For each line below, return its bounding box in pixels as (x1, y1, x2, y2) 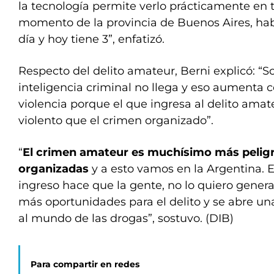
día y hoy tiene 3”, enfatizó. (18, 32, 165, 46)
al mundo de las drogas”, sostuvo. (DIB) (18, 212, 234, 226)
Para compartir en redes (31, 259, 139, 270)
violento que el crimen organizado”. (18, 114, 213, 128)
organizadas (18, 162, 89, 176)
